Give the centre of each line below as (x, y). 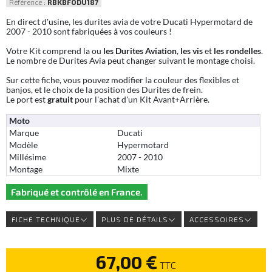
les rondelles (237, 51)
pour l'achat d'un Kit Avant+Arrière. (141, 100)
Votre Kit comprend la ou (55, 51)
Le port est (27, 100)
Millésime (28, 157)
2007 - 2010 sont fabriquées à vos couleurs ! (89, 32)
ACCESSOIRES (217, 219)
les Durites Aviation (140, 51)
